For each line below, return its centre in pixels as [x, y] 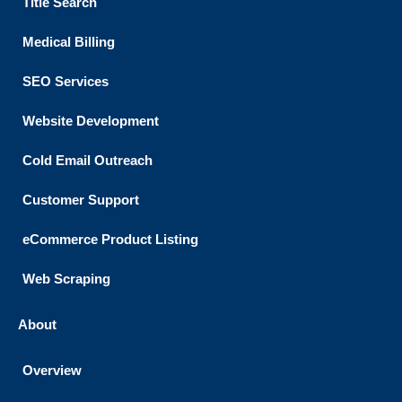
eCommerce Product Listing [110, 240]
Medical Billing [69, 43]
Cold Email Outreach [87, 161]
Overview [52, 371]
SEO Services [66, 82]
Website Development [91, 122]
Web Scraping [66, 280]
